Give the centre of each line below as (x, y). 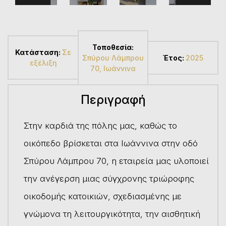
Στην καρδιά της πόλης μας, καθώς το (100, 125)
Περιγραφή (113, 99)
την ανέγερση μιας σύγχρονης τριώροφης (109, 178)
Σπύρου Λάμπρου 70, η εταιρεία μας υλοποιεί (116, 161)
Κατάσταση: (39, 52)
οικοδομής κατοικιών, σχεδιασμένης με (103, 196)
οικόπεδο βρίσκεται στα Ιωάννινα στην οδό (111, 143)
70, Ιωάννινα (113, 68)
